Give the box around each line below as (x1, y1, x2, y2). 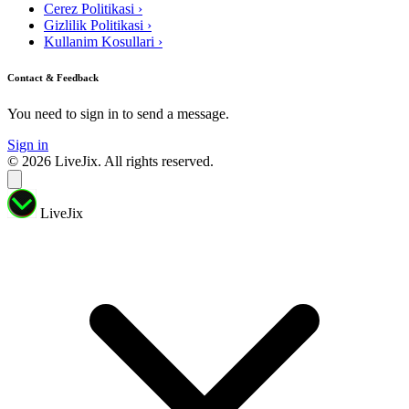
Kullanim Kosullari (44, 33, 154, 49)
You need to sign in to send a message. (7, 106, 229, 122)
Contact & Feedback (7, 72, 99, 84)
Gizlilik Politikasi (44, 16, 143, 33)
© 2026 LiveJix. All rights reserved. (7, 153, 214, 170)
